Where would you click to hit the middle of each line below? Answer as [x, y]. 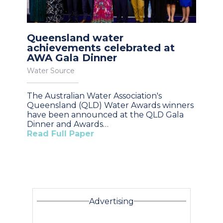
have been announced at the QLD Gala [105, 114]
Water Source [51, 70]
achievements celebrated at [101, 48]
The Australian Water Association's [94, 96]
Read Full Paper [60, 133]
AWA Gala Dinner [72, 57]
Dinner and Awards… [68, 124]
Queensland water [75, 38]
